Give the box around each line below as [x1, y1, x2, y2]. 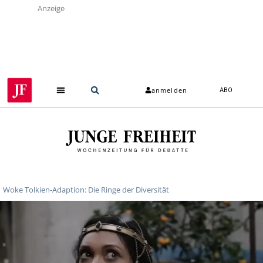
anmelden [151, 86, 187, 95]
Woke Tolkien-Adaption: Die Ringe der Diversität [3, 184, 169, 195]
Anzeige [38, 3, 65, 14]
